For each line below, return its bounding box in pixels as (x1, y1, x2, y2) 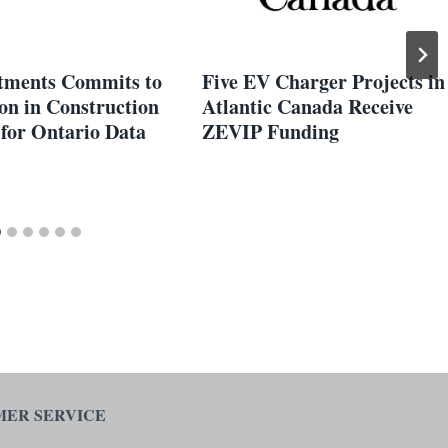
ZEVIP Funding (202, 116, 339, 146)
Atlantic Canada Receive (202, 91, 413, 121)
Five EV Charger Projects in (202, 66, 445, 96)
